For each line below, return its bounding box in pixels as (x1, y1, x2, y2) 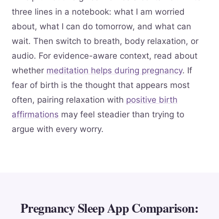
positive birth (126, 95, 177, 105)
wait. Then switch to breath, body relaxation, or (12, 36, 198, 46)
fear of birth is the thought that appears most (12, 80, 190, 90)
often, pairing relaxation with (12, 95, 126, 105)
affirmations (12, 109, 59, 120)
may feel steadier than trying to (59, 109, 184, 120)
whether (12, 66, 46, 76)
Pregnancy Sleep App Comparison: (20, 198, 199, 218)
